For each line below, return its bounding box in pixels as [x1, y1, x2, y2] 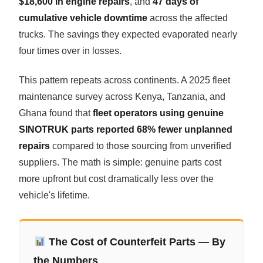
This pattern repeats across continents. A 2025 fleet [19, 75, 231, 86]
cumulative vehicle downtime [19, 13, 148, 23]
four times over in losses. [19, 46, 122, 56]
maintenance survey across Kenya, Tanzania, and [19, 92, 226, 102]
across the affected [147, 13, 228, 23]
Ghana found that [19, 108, 93, 119]
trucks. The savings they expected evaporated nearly [19, 29, 238, 40]
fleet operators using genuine [93, 108, 224, 119]
